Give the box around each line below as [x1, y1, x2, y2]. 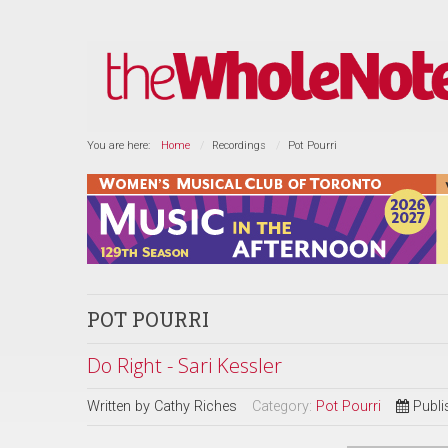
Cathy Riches [154, 398, 237, 415]
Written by [87, 398, 154, 415]
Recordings [212, 139, 266, 152]
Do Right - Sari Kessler [87, 352, 282, 379]
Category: [252, 398, 316, 415]
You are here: [87, 139, 156, 152]
